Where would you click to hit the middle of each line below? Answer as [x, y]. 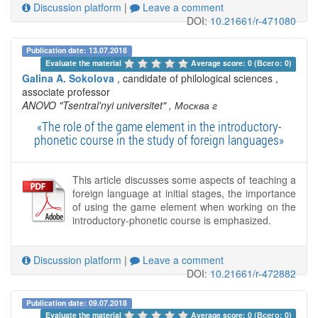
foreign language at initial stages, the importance [184, 193]
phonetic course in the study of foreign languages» [159, 139]
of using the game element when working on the [184, 206]
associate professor [66, 91]
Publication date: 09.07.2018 [77, 302]
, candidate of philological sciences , [196, 78]
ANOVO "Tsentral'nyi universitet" [94, 105]
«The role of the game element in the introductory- [159, 126]
